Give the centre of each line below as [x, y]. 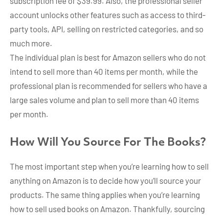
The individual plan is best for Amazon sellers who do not [108, 57]
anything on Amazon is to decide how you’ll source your [105, 180]
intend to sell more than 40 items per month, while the [104, 71]
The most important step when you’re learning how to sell [109, 166]
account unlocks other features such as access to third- [108, 14]
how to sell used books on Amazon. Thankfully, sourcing [107, 208]
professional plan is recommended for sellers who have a [109, 85]
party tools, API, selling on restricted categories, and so [107, 29]
